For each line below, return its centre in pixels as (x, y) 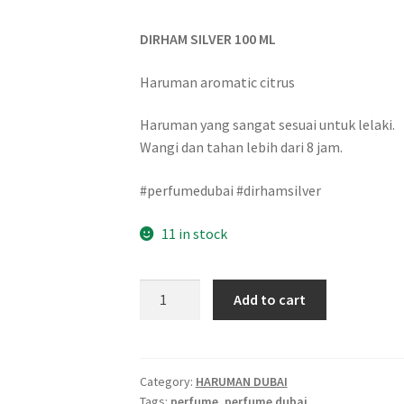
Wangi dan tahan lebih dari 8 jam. (241, 147)
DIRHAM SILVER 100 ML (207, 38)
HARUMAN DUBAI (241, 381)
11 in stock (195, 233)
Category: (167, 381)
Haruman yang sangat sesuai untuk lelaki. (267, 125)
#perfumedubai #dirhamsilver (230, 190)
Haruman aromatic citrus (217, 82)
